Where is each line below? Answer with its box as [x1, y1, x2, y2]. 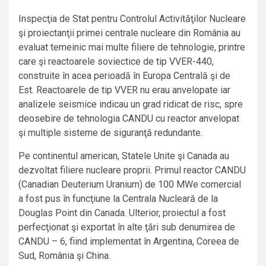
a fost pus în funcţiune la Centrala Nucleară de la [18, 193, 218, 205]
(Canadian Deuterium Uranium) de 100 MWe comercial [18, 179, 241, 191]
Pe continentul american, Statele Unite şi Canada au [18, 150, 229, 162]
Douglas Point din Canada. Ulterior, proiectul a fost [18, 207, 226, 219]
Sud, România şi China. [18, 250, 110, 262]
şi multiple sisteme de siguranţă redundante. [18, 127, 202, 139]
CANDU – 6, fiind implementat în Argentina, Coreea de [18, 236, 239, 248]
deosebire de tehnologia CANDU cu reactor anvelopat [18, 113, 239, 125]
